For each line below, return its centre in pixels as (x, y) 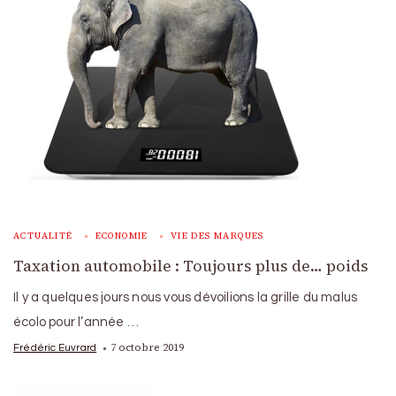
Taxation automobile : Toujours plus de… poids (191, 267)
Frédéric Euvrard (55, 348)
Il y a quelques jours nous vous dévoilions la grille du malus (186, 298)
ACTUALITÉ (43, 236)
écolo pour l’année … (76, 323)
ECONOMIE (122, 236)
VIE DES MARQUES (217, 236)
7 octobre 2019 (148, 348)
